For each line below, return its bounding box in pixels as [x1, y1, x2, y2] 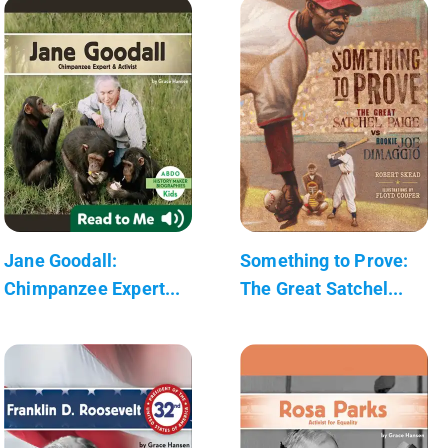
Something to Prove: [240, 249, 409, 271]
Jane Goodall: [4, 249, 118, 271]
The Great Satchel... [240, 277, 404, 299]
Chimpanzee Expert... [4, 277, 181, 299]
